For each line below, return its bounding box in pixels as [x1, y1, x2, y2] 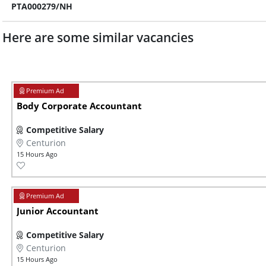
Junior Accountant [17, 205, 99, 218]
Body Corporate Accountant [17, 100, 142, 113]
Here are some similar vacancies [2, 29, 194, 46]
